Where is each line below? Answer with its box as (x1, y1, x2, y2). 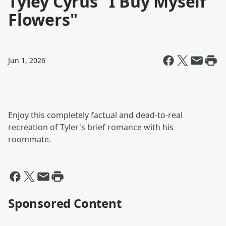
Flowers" (8, 9, 78, 30)
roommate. (8, 134, 51, 145)
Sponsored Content (8, 195, 122, 211)
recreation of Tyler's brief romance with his (8, 122, 174, 133)
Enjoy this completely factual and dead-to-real (8, 109, 183, 121)
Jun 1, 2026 (8, 55, 45, 65)
